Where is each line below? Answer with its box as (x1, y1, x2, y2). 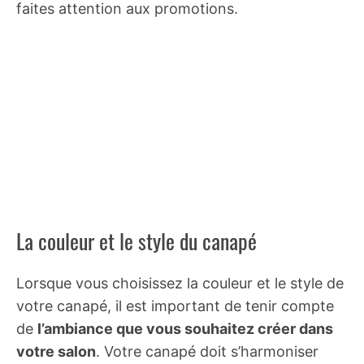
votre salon (16, 343, 96, 360)
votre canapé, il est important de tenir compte (16, 297, 334, 314)
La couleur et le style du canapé (16, 225, 257, 257)
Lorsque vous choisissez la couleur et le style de (16, 275, 344, 292)
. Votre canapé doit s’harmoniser (96, 343, 318, 360)
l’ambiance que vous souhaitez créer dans (37, 320, 333, 337)
